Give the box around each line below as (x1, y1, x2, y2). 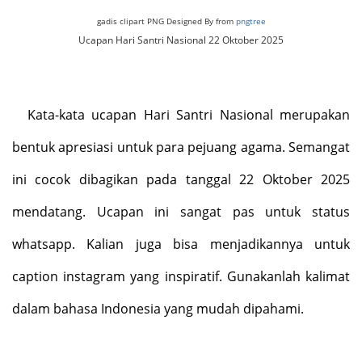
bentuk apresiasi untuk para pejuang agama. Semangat (12, 137, 350, 156)
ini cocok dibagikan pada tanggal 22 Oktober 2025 (12, 170, 350, 188)
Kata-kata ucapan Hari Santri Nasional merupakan (27, 105, 350, 124)
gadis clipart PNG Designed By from (96, 15, 236, 27)
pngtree (235, 15, 266, 27)
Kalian (86, 234, 124, 253)
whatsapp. (12, 234, 87, 253)
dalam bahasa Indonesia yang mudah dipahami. (12, 299, 304, 318)
